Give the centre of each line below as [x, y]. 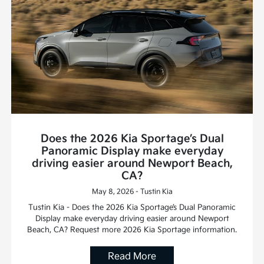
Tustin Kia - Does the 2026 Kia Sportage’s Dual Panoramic [132, 208]
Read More [132, 257]
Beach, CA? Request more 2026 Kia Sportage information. [132, 230]
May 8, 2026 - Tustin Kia [132, 192]
